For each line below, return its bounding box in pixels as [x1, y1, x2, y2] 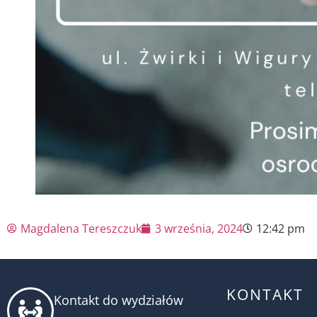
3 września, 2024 [155, 221, 243, 236]
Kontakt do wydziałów [54, 292, 183, 309]
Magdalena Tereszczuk [21, 221, 142, 236]
